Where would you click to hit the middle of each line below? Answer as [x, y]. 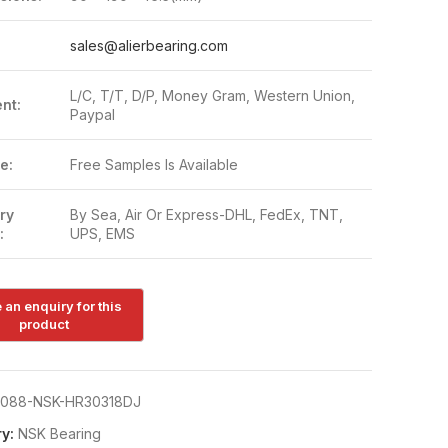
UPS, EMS [102, 233]
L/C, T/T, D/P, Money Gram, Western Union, [212, 95]
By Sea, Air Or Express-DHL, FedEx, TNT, [206, 214]
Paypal [92, 114]
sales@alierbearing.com [148, 45]
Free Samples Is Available [153, 164]
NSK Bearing [59, 434]
